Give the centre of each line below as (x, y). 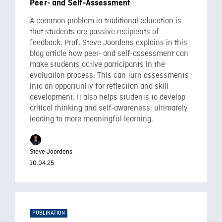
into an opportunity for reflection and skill (99, 86)
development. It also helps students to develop (108, 97)
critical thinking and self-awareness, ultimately (109, 108)
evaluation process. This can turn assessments (109, 76)
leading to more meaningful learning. (91, 119)
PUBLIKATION (49, 213)
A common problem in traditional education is (106, 21)
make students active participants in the (97, 65)
